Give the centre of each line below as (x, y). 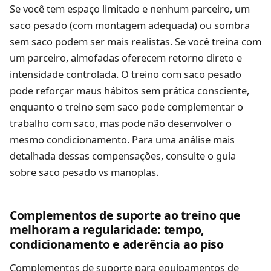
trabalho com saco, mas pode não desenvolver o (121, 123)
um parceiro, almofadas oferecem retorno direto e (126, 57)
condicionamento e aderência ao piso (117, 244)
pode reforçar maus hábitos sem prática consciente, (129, 90)
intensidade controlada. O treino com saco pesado (126, 74)
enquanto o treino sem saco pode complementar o (126, 106)
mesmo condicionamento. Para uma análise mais (122, 139)
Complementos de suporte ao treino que (126, 215)
